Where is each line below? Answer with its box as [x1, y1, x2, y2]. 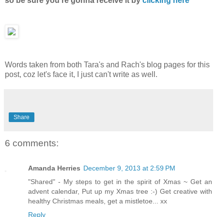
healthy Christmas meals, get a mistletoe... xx [28, 197, 167, 205]
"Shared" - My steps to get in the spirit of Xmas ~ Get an [28, 178, 212, 186]
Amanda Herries [28, 164, 80, 172]
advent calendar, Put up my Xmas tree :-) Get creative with [28, 187, 212, 196]
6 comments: [5, 138, 59, 148]
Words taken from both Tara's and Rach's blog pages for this [5, 60, 210, 69]
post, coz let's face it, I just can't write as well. [5, 70, 157, 78]
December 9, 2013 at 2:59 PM [83, 164, 175, 172]
